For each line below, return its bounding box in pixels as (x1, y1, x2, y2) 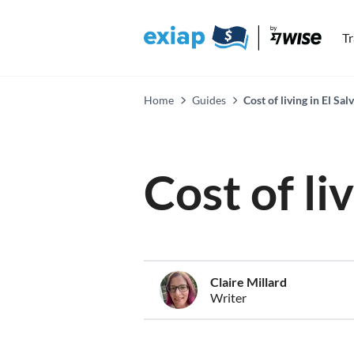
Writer (210, 290, 247, 305)
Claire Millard (210, 274, 287, 289)
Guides (191, 93, 226, 107)
